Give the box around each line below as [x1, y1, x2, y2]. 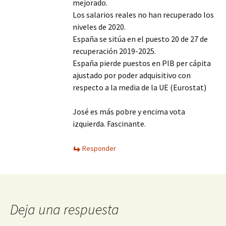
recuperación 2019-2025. [73, 46, 156, 56]
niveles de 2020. [73, 22, 126, 32]
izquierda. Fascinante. [73, 119, 146, 129]
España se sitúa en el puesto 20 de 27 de [73, 34, 208, 44]
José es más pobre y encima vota [73, 106, 185, 117]
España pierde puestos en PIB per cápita [73, 58, 211, 68]
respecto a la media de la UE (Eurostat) [73, 82, 206, 92]
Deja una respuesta [10, 200, 119, 218]
